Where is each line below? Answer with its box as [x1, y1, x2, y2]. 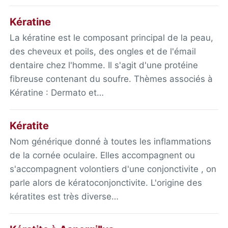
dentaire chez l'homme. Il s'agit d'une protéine [10, 60, 198, 70]
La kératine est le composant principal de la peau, [10, 32, 214, 43]
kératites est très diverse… [10, 191, 119, 202]
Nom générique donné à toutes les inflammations [10, 136, 212, 147]
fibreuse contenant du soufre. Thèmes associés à [10, 73, 213, 84]
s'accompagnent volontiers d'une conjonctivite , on [10, 163, 217, 174]
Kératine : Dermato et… [10, 87, 104, 98]
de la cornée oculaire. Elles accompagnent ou [10, 150, 195, 160]
